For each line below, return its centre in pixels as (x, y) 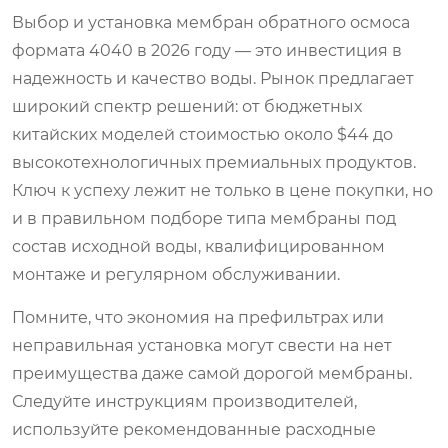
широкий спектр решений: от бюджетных (187, 106)
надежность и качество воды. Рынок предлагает (213, 78)
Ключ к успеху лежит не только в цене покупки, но (222, 190)
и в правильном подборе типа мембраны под (204, 218)
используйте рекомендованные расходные (194, 429)
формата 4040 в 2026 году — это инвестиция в (207, 50)
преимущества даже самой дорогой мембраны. (212, 373)
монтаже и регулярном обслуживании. (176, 274)
